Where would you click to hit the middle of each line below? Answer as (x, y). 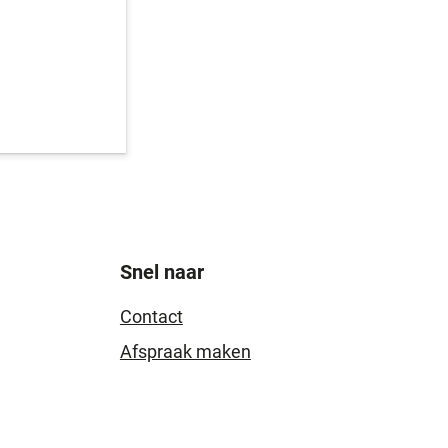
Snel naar (161, 272)
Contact (151, 316)
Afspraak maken (185, 351)
